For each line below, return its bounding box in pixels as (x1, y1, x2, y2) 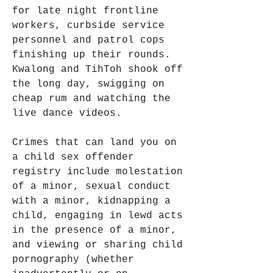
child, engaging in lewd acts (12, 210, 183, 221)
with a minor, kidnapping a (12, 196, 171, 207)
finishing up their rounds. (12, 49, 171, 60)
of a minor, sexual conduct (12, 181, 171, 192)
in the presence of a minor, (12, 225, 177, 236)
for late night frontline (12, 5, 158, 16)
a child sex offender (12, 152, 134, 163)
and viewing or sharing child (12, 239, 183, 250)
